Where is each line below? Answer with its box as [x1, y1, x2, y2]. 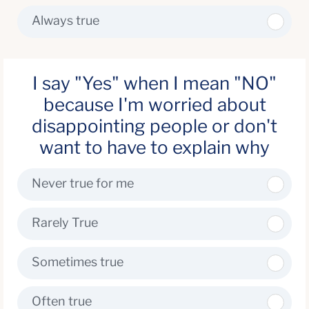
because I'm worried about [43, 94, 266, 115]
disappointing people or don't [32, 115, 277, 137]
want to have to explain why [39, 137, 270, 158]
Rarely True [32, 215, 98, 230]
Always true [32, 13, 99, 28]
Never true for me [32, 176, 134, 190]
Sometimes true [32, 255, 123, 269]
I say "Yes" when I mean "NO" [32, 72, 277, 94]
